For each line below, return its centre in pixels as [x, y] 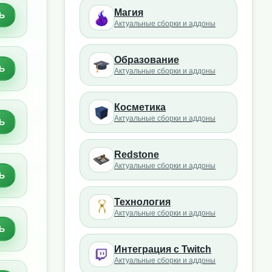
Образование [147, 60]
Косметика [140, 107]
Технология [142, 202]
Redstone [137, 155]
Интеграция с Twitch [163, 249]
